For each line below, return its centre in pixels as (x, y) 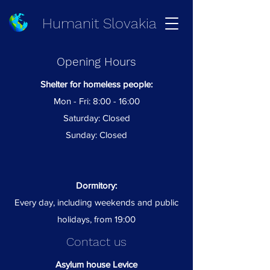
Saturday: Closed (96, 118)
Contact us (96, 242)
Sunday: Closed (96, 135)
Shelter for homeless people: (96, 84)
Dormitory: (96, 185)
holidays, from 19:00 (96, 219)
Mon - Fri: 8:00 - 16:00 (96, 101)
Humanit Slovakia (99, 24)
